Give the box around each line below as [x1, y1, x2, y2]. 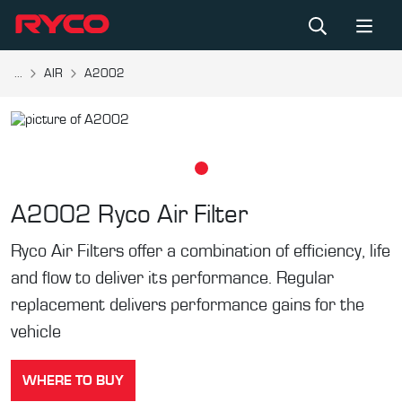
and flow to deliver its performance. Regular [11, 269, 334, 287]
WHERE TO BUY [22, 373, 124, 388]
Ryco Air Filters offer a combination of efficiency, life [11, 242, 390, 260]
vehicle [11, 323, 61, 341]
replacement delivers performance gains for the [11, 296, 364, 314]
